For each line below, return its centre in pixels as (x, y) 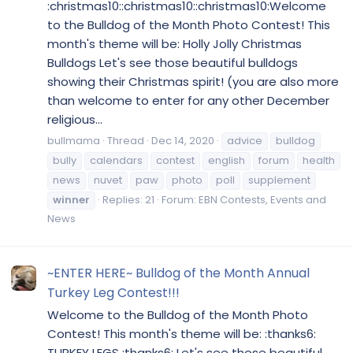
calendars (116, 161)
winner (71, 200)
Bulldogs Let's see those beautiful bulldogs (173, 63)
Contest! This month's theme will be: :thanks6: (182, 334)
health (319, 161)
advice (245, 141)
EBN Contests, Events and (262, 200)
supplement (279, 180)
